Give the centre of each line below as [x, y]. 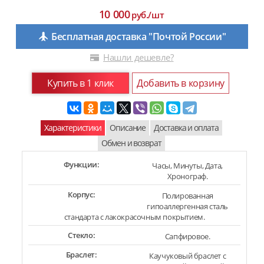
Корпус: [81, 194]
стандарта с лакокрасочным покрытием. [134, 217]
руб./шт [148, 14]
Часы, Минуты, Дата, [187, 165]
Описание [128, 127]
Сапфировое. [187, 236]
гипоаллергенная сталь [187, 206]
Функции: [81, 164]
